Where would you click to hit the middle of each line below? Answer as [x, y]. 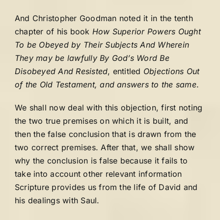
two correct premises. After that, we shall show [105, 147]
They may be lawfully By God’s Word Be [92, 58]
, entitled [125, 71]
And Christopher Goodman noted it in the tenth [104, 18]
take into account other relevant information [98, 174]
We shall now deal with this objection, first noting [109, 108]
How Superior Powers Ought [146, 31]
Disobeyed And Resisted [61, 71]
